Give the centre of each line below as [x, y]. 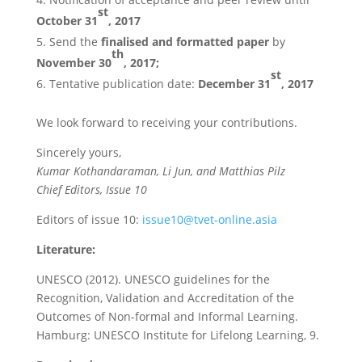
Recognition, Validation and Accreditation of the [165, 298]
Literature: [65, 249]
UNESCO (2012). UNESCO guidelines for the [153, 279]
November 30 [74, 63]
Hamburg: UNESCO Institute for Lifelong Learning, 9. [177, 335]
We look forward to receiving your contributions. [166, 122]
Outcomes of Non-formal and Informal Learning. [167, 316]
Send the [75, 42]
